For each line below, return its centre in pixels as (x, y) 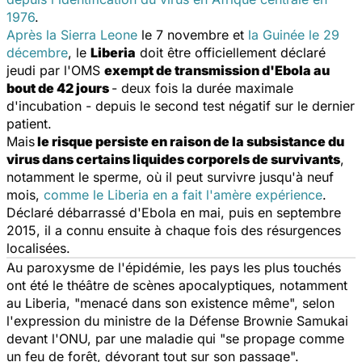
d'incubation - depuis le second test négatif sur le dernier (181, 105)
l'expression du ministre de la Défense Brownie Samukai (177, 320)
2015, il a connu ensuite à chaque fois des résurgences (174, 230)
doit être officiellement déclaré (231, 52)
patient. (29, 123)
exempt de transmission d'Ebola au (217, 70)
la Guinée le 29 (294, 34)
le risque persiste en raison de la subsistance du (189, 141)
